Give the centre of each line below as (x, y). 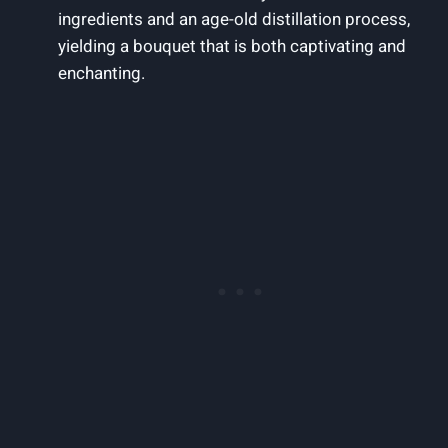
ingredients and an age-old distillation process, (234, 19)
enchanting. (101, 73)
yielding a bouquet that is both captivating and (232, 46)
